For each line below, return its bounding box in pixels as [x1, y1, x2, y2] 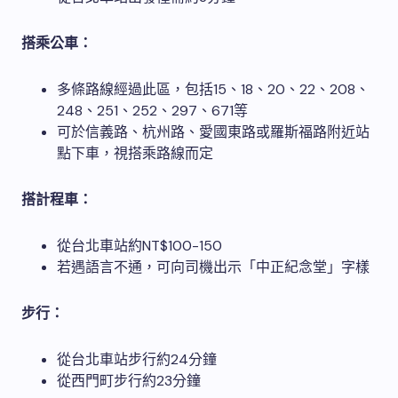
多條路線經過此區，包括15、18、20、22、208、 [57, 79, 370, 99]
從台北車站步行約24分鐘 [57, 349, 217, 369]
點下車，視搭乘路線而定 [57, 143, 213, 163]
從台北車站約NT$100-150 [57, 235, 222, 255]
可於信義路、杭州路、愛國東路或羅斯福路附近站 [57, 122, 370, 141]
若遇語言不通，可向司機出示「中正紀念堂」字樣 [57, 257, 370, 276]
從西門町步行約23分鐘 [57, 370, 201, 390]
